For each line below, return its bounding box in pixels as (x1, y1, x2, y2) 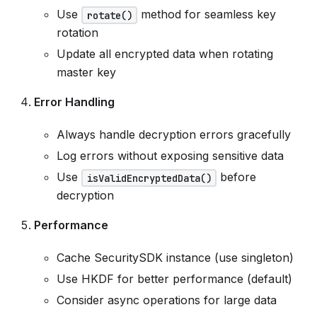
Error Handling (34, 95, 115, 110)
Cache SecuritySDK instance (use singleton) (57, 250, 294, 265)
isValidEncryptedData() (86, 171, 212, 185)
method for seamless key (137, 7, 277, 22)
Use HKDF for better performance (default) (57, 272, 292, 287)
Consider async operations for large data (57, 293, 277, 308)
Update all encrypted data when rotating (57, 47, 273, 62)
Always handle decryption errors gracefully (57, 127, 291, 142)
